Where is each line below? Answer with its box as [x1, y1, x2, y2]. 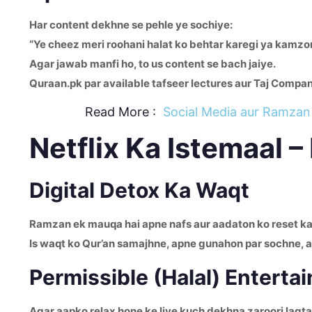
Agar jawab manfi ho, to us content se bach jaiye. [29, 57, 276, 70]
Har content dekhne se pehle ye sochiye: [29, 18, 233, 31]
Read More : [29, 104, 159, 119]
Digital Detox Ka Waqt [29, 178, 249, 203]
